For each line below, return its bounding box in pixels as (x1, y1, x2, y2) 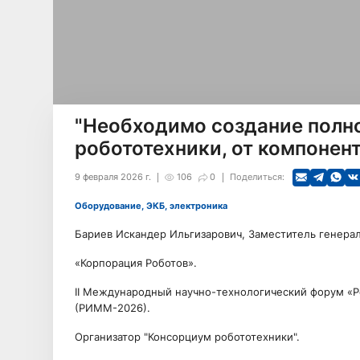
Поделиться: (229, 171, 284, 182)
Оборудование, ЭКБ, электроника (81, 200, 227, 211)
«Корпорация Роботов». (74, 256, 197, 269)
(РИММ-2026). (74, 301, 150, 315)
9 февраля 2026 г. (74, 171, 151, 182)
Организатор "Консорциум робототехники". (74, 330, 300, 344)
